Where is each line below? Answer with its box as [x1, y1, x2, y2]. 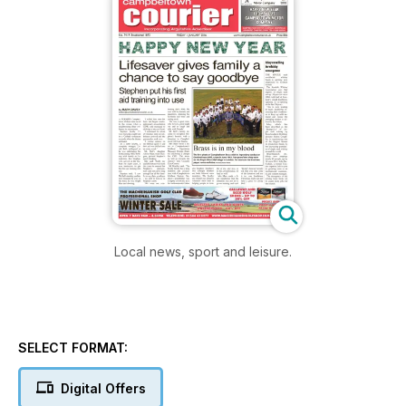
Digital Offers [60, 380, 146, 396]
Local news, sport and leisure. [114, 243, 292, 259]
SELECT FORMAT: [18, 339, 128, 355]
